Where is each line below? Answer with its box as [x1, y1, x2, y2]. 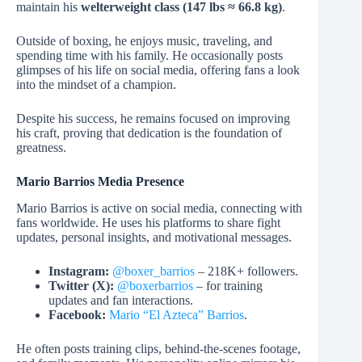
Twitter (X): [48, 279, 117, 293]
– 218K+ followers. [195, 264, 298, 279]
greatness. [16, 141, 66, 155]
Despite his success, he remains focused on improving [16, 112, 290, 126]
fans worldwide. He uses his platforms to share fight [16, 216, 280, 230]
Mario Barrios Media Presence [16, 175, 184, 189]
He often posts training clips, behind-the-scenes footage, [16, 342, 301, 356]
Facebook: [48, 308, 109, 322]
